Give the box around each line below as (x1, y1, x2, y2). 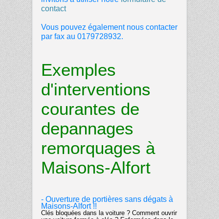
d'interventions (41, 79, 151, 99)
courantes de (41, 99, 139, 118)
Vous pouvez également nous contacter (41, 22, 177, 31)
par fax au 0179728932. (41, 32, 123, 41)
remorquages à (41, 138, 155, 157)
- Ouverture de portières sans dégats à (41, 195, 173, 203)
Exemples (41, 60, 116, 79)
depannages (41, 118, 133, 138)
